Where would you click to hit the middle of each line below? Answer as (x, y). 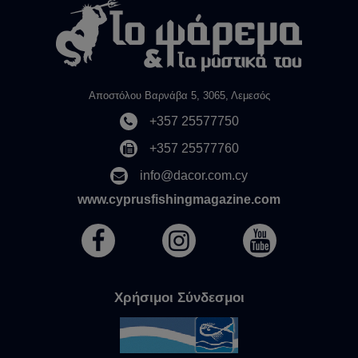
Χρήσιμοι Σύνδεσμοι (179, 298)
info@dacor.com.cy (194, 176)
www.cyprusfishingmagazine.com (179, 200)
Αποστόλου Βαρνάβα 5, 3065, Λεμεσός (179, 96)
